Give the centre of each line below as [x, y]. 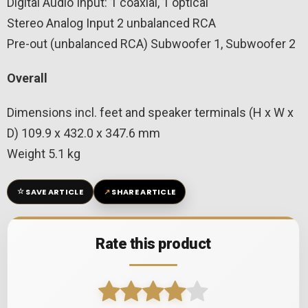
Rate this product [153, 243]
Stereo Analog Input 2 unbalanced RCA [111, 23]
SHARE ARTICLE [144, 192]
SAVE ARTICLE [54, 191]
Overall [27, 78]
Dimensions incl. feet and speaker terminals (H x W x [150, 112]
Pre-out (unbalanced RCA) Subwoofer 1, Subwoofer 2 [151, 43]
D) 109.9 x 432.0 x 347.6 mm [84, 133]
